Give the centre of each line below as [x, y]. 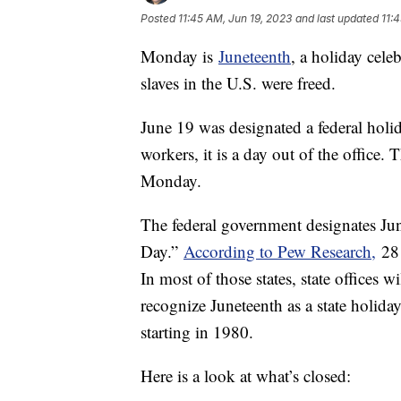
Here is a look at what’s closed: [246, 376]
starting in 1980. [197, 332]
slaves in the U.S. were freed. [238, 83]
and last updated [337, 19]
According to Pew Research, [280, 252]
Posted [159, 19]
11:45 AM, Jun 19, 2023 [235, 19]
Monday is [179, 56]
